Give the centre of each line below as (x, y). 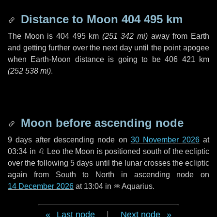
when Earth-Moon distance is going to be (86, 59)
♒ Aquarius (133, 186)
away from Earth (179, 36)
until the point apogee (171, 48)
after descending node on (81, 140)
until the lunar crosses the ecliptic (151, 163)
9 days (20, 140)
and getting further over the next (64, 48)
